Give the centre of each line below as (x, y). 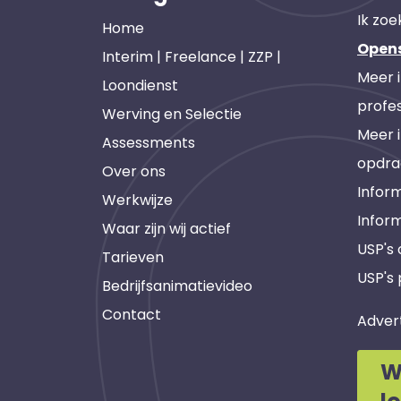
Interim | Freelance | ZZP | (192, 57)
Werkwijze (137, 200)
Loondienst (140, 85)
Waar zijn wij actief (166, 229)
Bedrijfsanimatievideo (177, 286)
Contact (132, 315)
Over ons (134, 171)
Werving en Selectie (172, 114)
